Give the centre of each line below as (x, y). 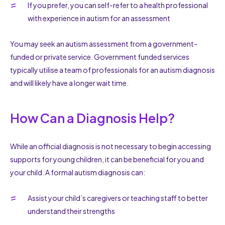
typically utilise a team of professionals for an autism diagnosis (113, 70)
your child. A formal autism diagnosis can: (78, 172)
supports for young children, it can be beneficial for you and (107, 159)
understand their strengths (71, 211)
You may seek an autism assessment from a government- (104, 43)
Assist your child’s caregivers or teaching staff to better (118, 198)
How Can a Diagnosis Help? (92, 118)
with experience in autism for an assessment (99, 18)
